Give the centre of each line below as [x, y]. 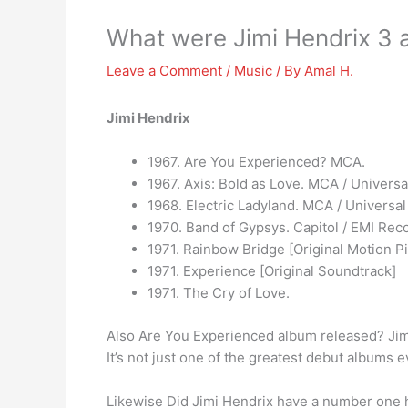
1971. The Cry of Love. [219, 293]
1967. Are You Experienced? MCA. [256, 162]
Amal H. [329, 71]
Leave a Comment [164, 71]
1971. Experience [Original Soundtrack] [272, 271]
